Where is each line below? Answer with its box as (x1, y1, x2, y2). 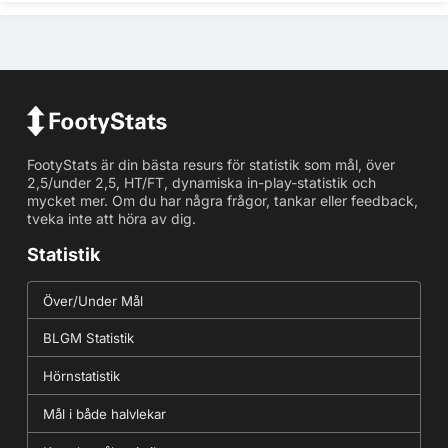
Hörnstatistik (42, 367, 120, 384)
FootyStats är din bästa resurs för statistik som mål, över (26, 155, 395, 173)
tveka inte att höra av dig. (26, 209, 196, 227)
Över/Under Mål (42, 292, 143, 309)
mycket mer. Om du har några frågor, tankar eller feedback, (26, 191, 418, 209)
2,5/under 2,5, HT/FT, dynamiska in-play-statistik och (26, 173, 376, 191)
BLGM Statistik (42, 329, 134, 346)
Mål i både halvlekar (42, 405, 166, 422)
